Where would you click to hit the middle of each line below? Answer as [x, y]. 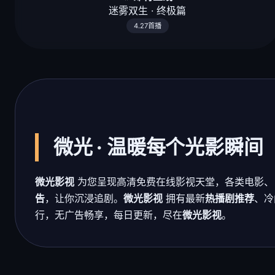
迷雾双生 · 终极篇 [147, 11]
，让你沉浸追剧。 [84, 199]
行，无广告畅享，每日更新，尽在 [109, 215]
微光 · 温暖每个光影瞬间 [158, 147]
